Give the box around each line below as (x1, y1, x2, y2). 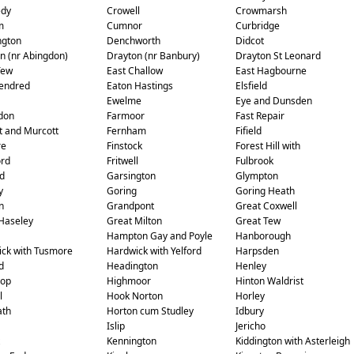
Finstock (106, 139, 142, 153)
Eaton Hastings (106, 79, 173, 92)
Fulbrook (235, 154, 273, 168)
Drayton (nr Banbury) (106, 49, 200, 62)
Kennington (106, 334, 156, 348)
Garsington (106, 169, 156, 183)
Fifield (235, 124, 262, 137)
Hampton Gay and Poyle (106, 229, 213, 243)
